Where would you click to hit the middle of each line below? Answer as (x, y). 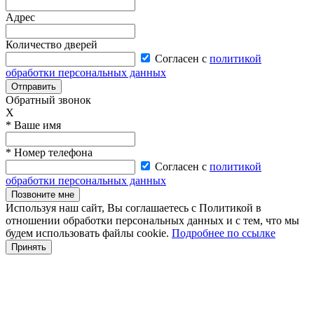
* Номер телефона (49, 152)
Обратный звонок (48, 100)
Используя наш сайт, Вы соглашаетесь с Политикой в (134, 208)
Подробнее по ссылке (224, 233)
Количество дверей (52, 45)
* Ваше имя (33, 125)
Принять (29, 247)
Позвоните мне (43, 194)
